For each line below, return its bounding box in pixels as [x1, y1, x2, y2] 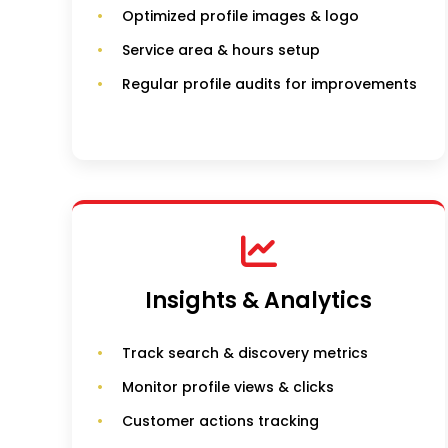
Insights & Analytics [145, 285, 373, 317]
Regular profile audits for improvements [122, 74, 417, 95]
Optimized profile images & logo [122, 6, 359, 27]
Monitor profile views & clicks [122, 377, 334, 398]
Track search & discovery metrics [122, 343, 368, 364]
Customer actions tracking [122, 411, 319, 432]
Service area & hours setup [122, 40, 320, 61]
